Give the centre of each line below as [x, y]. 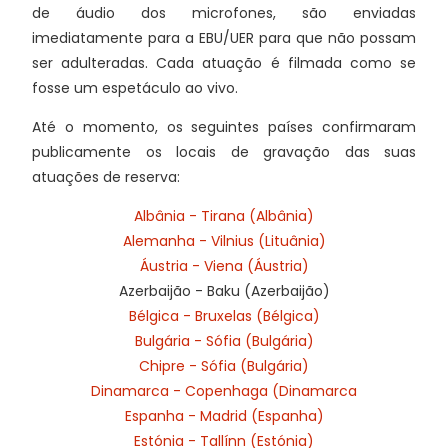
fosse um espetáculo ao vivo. [137, 87]
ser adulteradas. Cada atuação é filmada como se [224, 62]
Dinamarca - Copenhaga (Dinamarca [224, 390]
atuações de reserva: [106, 176]
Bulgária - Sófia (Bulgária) [224, 340]
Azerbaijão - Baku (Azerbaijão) [224, 290]
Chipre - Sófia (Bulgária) [224, 365]
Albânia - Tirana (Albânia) [224, 215]
